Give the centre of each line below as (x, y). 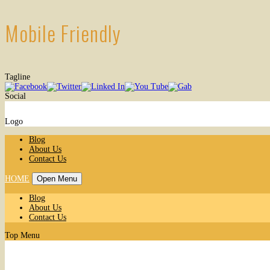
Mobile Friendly (63, 33)
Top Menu (22, 236)
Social (15, 96)
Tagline (17, 77)
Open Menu (57, 179)
